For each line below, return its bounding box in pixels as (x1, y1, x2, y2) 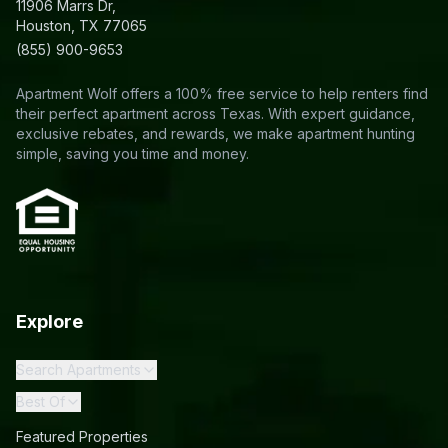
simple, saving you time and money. (16, 144, 249, 162)
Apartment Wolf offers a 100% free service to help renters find (16, 84, 428, 102)
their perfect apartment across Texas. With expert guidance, (16, 104, 415, 122)
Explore (16, 310, 83, 332)
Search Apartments (16, 360, 141, 378)
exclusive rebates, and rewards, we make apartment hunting (16, 124, 415, 142)
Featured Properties (16, 427, 148, 445)
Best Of (16, 392, 65, 410)
